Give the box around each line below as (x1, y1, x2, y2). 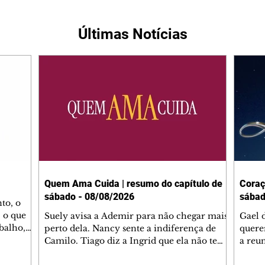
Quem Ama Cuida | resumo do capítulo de (44, 177, 222, 189)
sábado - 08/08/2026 (44, 190, 134, 202)
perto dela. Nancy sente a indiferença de (44, 222, 216, 234)
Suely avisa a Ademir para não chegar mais (44, 210, 228, 221)
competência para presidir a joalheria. (44, 247, 208, 258)
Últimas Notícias (77, 25, 188, 43)
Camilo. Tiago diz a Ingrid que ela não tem (44, 235, 226, 246)
